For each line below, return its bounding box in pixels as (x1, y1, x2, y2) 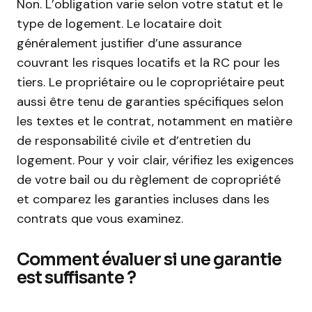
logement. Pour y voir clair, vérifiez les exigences (17, 152, 294, 169)
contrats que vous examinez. (17, 210, 183, 227)
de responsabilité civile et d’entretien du (17, 132, 251, 149)
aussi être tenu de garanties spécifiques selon (17, 93, 283, 110)
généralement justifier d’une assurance (17, 35, 242, 52)
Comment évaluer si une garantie (17, 249, 282, 270)
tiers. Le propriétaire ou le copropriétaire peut (17, 74, 285, 91)
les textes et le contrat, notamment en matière (17, 113, 292, 130)
